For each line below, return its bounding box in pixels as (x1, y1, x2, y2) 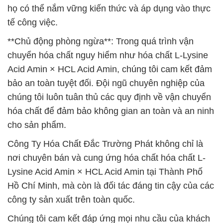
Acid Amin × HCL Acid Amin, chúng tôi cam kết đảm (7, 64, 212, 74)
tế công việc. (7, 17, 58, 27)
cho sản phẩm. (7, 120, 66, 130)
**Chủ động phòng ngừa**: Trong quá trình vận (7, 36, 194, 46)
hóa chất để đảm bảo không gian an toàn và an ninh (7, 106, 214, 116)
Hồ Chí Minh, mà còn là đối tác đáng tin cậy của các (7, 181, 214, 191)
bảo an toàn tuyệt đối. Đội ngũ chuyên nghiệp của (7, 78, 205, 88)
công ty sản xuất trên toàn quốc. (7, 195, 135, 205)
